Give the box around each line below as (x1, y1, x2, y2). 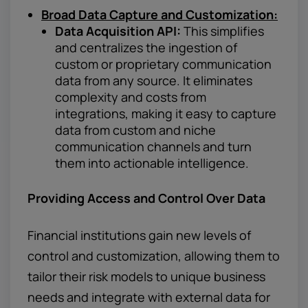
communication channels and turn (55, 138, 252, 155)
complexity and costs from (55, 89, 206, 105)
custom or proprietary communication (55, 56, 272, 72)
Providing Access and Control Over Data (27, 190, 265, 206)
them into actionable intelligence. (55, 155, 249, 171)
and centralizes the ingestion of (55, 39, 237, 56)
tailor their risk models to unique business (27, 268, 265, 285)
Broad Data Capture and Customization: (41, 6, 278, 23)
